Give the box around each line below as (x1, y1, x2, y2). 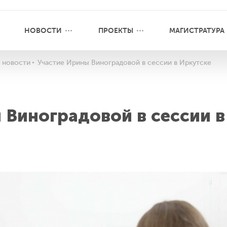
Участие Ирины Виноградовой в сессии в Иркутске (37, 59, 211, 66)
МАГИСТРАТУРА (169, 26, 225, 34)
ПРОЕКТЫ (98, 26, 133, 34)
